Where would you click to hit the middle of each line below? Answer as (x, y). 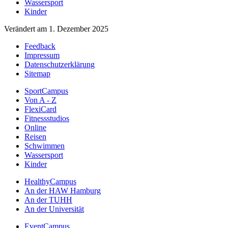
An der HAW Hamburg (63, 191)
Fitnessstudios (47, 119)
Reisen (35, 137)
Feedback (40, 46)
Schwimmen (45, 146)
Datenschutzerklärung (60, 65)
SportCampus (46, 91)
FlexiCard (40, 109)
